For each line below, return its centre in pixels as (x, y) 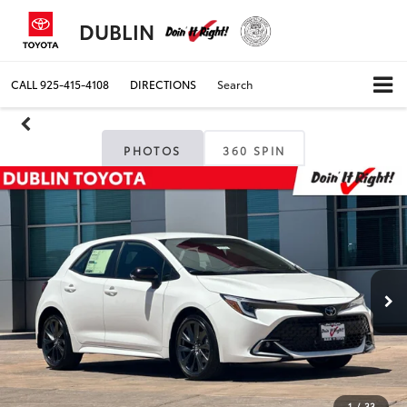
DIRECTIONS (163, 84)
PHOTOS (153, 151)
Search (235, 84)
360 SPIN (254, 151)
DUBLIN (117, 31)
